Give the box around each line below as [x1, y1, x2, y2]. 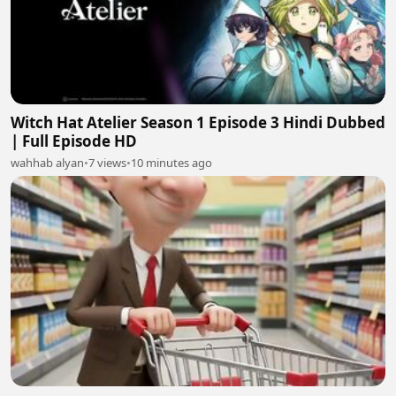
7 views [88, 154, 126, 171]
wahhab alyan [11, 154, 84, 171]
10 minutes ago [131, 154, 212, 171]
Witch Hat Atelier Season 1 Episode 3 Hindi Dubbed [11, 111, 385, 133]
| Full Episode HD [11, 130, 137, 151]
